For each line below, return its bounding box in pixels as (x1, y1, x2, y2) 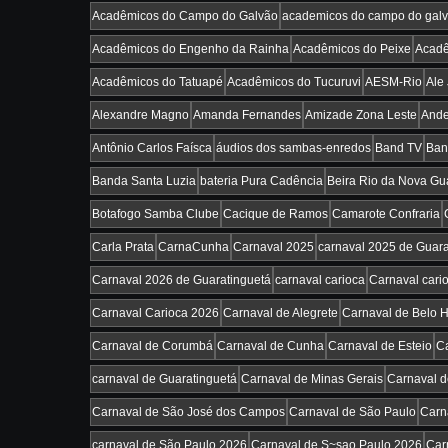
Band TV (375, 141, 422, 155)
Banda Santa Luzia (92, 174, 196, 188)
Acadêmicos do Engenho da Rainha (92, 42, 289, 56)
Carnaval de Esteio (328, 339, 432, 353)
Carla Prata (92, 240, 154, 254)
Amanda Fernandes (193, 108, 301, 122)
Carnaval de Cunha (217, 339, 324, 353)
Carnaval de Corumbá (92, 339, 213, 353)
